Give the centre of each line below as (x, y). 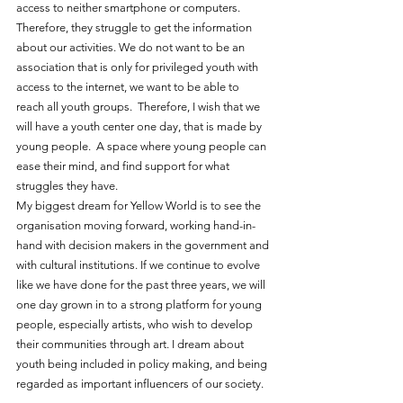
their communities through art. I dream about (131, 344)
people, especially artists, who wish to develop (136, 324)
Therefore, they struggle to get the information (135, 27)
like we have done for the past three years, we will (142, 284)
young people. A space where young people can (143, 146)
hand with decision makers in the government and (144, 245)
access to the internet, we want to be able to (129, 86)
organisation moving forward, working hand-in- (136, 225)
